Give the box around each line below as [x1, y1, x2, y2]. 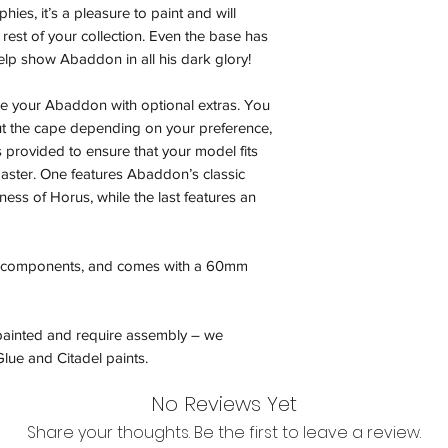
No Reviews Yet [151, 390, 297, 419]
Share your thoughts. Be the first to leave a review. [27, 421, 421, 445]
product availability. [314, 51, 438, 69]
